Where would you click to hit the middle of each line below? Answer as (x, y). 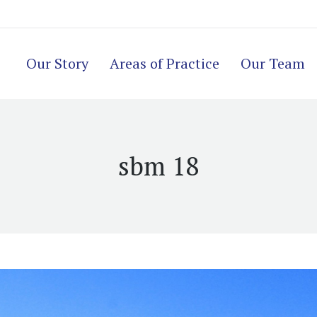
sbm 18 (158, 166)
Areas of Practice (165, 63)
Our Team (273, 63)
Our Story (57, 63)
